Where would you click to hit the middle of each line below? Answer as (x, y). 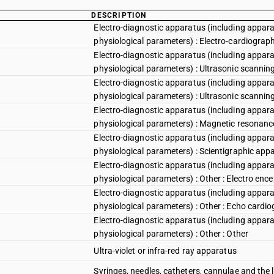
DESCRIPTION (119, 15)
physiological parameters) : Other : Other (171, 234)
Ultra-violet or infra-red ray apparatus (165, 251)
